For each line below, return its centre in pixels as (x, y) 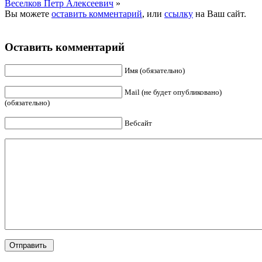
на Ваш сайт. (220, 13)
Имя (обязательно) (155, 71)
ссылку (179, 13)
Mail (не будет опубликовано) (173, 92)
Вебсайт (138, 123)
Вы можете (28, 13)
